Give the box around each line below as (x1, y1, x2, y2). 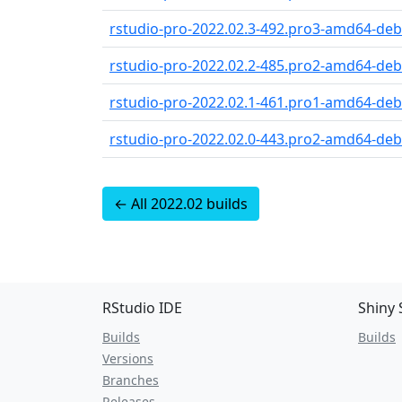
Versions (102, 349, 153, 367)
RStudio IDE (102, 297, 182, 318)
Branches (102, 371, 159, 389)
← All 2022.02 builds (114, 194, 248, 214)
